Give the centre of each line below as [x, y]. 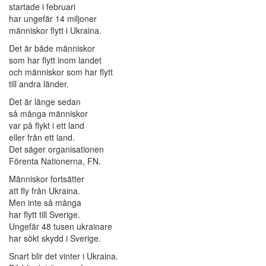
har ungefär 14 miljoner [53, 19]
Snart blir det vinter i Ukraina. [64, 256]
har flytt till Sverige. [45, 215]
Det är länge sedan [45, 102]
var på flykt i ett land [47, 126]
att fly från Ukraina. [45, 191]
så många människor [48, 114]
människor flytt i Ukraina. [55, 31]
